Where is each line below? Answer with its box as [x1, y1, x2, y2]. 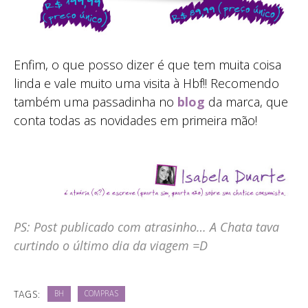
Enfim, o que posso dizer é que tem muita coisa [14, 56, 281, 74]
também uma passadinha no [14, 93, 177, 111]
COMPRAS [84, 291, 118, 299]
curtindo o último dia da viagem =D [14, 237, 208, 254]
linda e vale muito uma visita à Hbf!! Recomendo [14, 75, 279, 92]
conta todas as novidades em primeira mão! [14, 112, 257, 129]
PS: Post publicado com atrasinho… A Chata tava [14, 219, 279, 236]
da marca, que [208, 93, 288, 111]
